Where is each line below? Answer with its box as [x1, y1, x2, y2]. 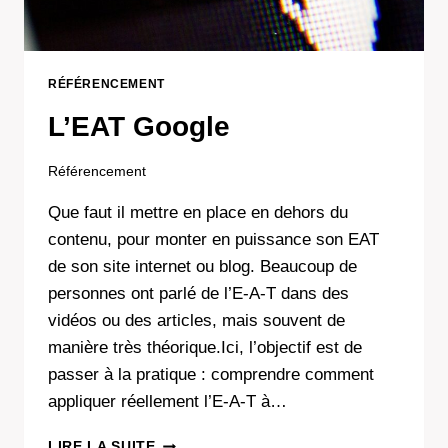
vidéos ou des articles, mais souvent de [48, 311, 345, 331]
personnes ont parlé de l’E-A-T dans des [48, 284, 349, 304]
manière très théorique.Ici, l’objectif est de [48, 338, 362, 358]
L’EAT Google [48, 110, 230, 142]
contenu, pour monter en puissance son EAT [48, 230, 379, 250]
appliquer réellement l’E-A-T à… [48, 392, 287, 412]
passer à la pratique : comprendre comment [48, 365, 374, 385]
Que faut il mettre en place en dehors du [48, 203, 348, 223]
